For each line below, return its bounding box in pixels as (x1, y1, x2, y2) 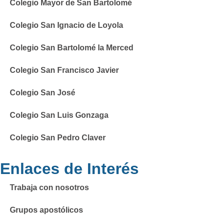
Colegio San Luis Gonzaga (10, 111, 109, 119)
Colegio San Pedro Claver (10, 133, 106, 142)
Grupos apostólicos (10, 206, 83, 214)
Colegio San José (10, 88, 75, 97)
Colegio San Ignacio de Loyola (10, 21, 123, 29)
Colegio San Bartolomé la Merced (10, 44, 133, 52)
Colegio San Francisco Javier (10, 66, 119, 74)
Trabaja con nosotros (10, 183, 89, 192)
